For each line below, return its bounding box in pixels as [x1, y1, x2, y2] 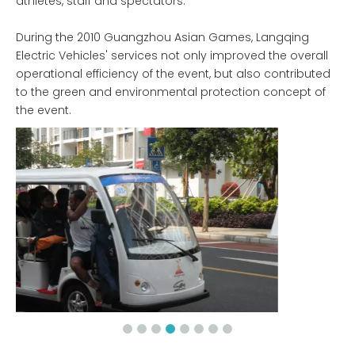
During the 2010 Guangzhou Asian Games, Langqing [16, 29, 309, 46]
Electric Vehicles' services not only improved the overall [16, 48, 328, 64]
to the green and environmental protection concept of [16, 84, 326, 101]
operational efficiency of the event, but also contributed [16, 66, 330, 82]
